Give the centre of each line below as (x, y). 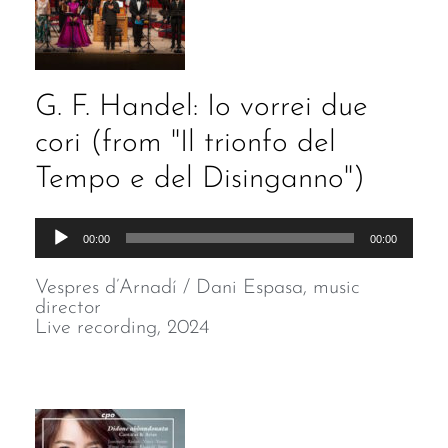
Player (57, 257)
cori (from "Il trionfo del (185, 143)
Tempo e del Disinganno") (200, 179)
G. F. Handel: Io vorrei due (201, 107)
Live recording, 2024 (122, 328)
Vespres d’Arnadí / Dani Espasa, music (197, 288)
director (68, 308)
